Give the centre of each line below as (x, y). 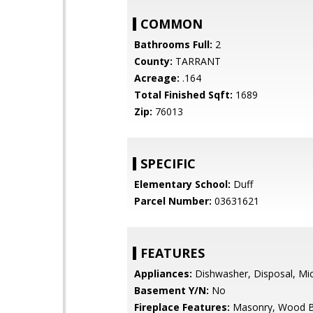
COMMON (172, 24)
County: (153, 61)
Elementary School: (182, 184)
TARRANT (197, 61)
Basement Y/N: (172, 290)
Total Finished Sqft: (183, 95)
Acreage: (157, 78)
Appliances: (163, 274)
